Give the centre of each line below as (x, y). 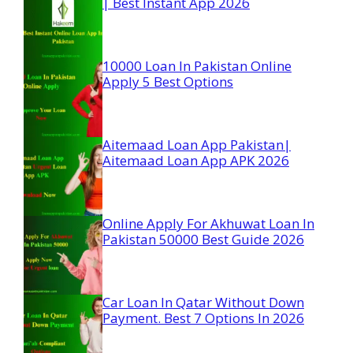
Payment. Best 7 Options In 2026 (203, 318)
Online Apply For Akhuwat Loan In (208, 223)
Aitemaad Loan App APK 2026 (196, 160)
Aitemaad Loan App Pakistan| (197, 144)
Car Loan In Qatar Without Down (203, 302)
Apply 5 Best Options (168, 81)
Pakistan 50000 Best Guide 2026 (203, 239)
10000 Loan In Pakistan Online (197, 65)
